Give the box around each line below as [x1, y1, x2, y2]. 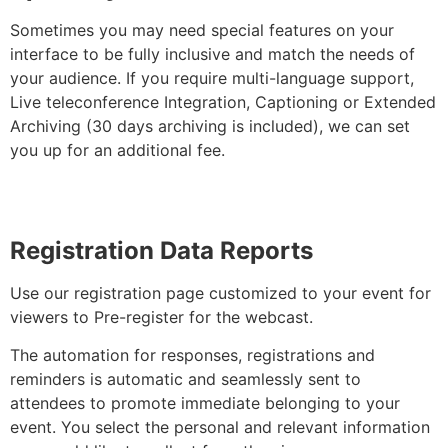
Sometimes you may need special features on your [10, 19, 394, 40]
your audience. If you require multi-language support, [10, 67, 414, 88]
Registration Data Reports [10, 236, 313, 266]
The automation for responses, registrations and [10, 345, 375, 366]
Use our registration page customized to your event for [10, 283, 431, 304]
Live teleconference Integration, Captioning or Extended [10, 91, 436, 112]
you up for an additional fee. [10, 139, 225, 160]
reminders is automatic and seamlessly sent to [10, 369, 361, 390]
